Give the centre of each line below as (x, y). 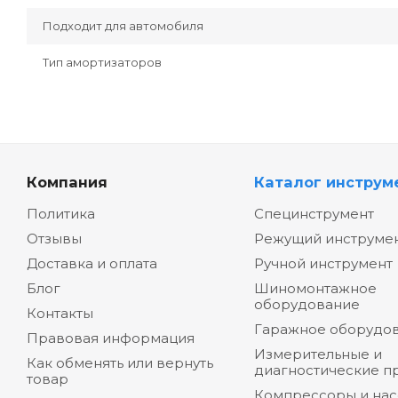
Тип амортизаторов (102, 63)
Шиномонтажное (315, 289)
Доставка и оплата (92, 264)
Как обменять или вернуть (120, 363)
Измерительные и (318, 354)
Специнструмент (314, 214)
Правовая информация (111, 338)
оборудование (306, 305)
